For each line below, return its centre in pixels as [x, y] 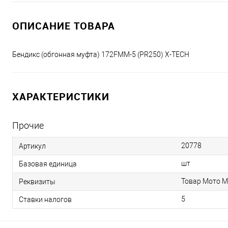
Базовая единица [48, 164]
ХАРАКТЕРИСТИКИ [61, 97]
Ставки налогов [45, 200]
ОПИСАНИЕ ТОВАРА [64, 26]
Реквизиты [37, 182]
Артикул [32, 146]
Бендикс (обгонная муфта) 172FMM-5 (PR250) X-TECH [101, 55]
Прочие [28, 126]
